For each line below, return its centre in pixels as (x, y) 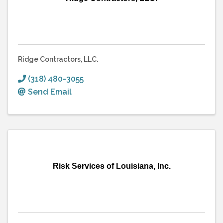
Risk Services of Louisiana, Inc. (111, 166)
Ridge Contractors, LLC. (58, 59)
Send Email (50, 92)
